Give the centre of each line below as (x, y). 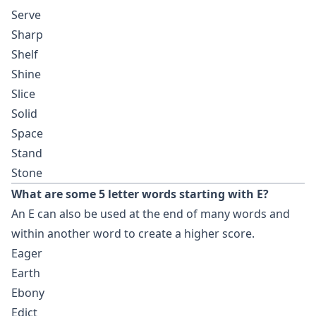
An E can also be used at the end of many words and (151, 214)
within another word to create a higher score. (133, 233)
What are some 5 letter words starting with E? (140, 194)
